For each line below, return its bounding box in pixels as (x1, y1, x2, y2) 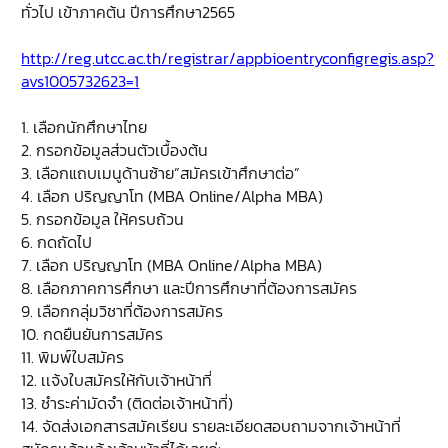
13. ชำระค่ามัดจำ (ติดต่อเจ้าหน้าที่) (21, 391, 234, 416)
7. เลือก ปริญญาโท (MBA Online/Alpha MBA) (21, 253, 323, 278)
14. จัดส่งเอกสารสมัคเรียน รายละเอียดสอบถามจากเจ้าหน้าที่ (21, 414, 402, 439)
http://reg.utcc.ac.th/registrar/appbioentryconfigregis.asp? (21, 46, 435, 71)
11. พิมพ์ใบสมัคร (21, 345, 125, 370)
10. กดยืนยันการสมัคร (21, 322, 164, 347)
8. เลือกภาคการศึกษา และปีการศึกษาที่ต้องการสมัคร (21, 276, 358, 301)
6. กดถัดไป (21, 230, 93, 255)
